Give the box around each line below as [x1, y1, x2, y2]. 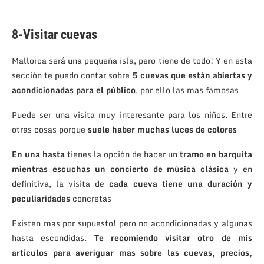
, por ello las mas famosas [136, 82, 239, 97]
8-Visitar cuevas [12, 27, 97, 42]
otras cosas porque [12, 122, 88, 136]
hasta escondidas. [12, 230, 94, 245]
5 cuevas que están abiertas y [132, 68, 252, 82]
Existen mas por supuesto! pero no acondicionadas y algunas [12, 216, 252, 230]
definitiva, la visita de [12, 176, 110, 190]
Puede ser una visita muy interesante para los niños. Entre [12, 107, 252, 121]
